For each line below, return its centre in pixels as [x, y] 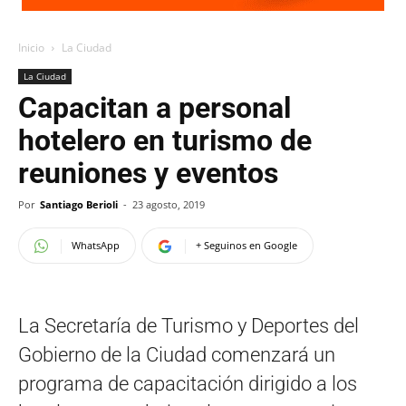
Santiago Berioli [79, 204]
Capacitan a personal [155, 108]
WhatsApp [96, 245]
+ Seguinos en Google [246, 245]
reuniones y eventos [148, 173]
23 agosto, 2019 [169, 204]
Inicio [31, 48]
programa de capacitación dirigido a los [188, 384]
